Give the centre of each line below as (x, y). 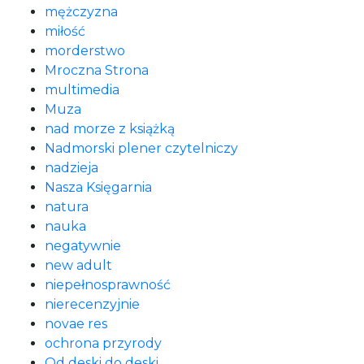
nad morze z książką (110, 129)
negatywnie (83, 246)
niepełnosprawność (108, 285)
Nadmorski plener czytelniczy (141, 148)
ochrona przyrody (103, 343)
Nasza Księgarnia (98, 187)
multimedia (82, 90)
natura (67, 207)
